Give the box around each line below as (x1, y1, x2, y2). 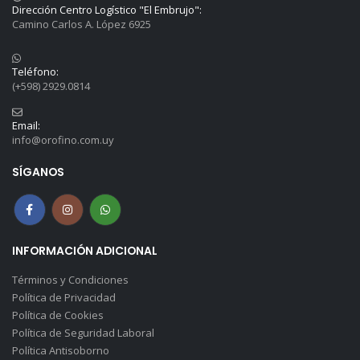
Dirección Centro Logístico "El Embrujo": (11, 2, 202, 18)
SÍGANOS (11, 164, 64, 181)
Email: (11, 118, 40, 133)
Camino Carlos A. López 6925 (11, 17, 151, 32)
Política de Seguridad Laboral (11, 325, 154, 340)
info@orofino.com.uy (11, 133, 114, 148)
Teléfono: (11, 64, 59, 80)
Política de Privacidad (11, 289, 116, 305)
